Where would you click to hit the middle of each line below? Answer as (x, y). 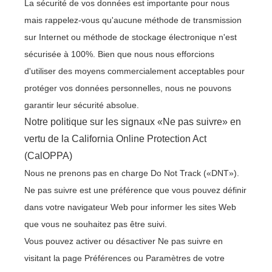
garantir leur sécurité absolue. (82, 105)
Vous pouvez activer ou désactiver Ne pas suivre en (124, 241)
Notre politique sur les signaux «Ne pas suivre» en (133, 122)
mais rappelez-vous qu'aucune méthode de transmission (133, 20)
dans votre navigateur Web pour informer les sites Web (130, 207)
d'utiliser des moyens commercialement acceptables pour (134, 71)
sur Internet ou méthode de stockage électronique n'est (131, 37)
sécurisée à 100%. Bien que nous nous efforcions (119, 54)
